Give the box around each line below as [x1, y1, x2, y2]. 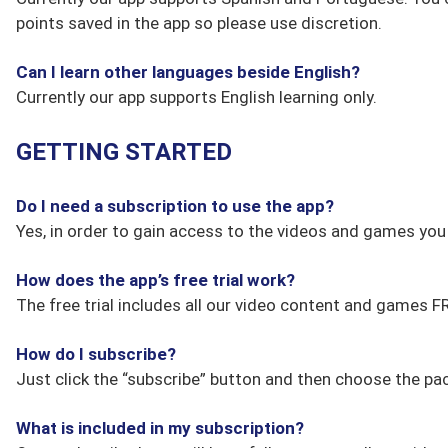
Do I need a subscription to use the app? [16, 196, 334, 216]
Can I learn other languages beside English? [16, 62, 360, 82]
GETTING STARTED [16, 138, 232, 166]
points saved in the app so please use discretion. [16, 13, 382, 33]
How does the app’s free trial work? [16, 270, 295, 290]
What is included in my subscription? [16, 418, 304, 438]
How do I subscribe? [16, 344, 176, 364]
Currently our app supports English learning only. [16, 87, 377, 107]
